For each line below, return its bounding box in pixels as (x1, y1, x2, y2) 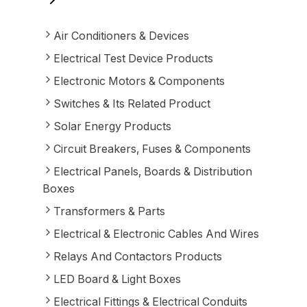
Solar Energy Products (53, 119, 171, 133)
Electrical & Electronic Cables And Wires (53, 227, 259, 241)
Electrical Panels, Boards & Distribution (53, 164, 252, 178)
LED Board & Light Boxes (53, 272, 181, 286)
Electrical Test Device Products (53, 51, 213, 65)
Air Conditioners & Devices (53, 29, 189, 42)
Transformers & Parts (53, 204, 165, 218)
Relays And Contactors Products (53, 249, 222, 263)
